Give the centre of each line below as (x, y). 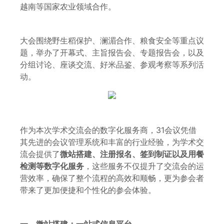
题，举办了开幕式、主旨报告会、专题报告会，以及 (112, 53)
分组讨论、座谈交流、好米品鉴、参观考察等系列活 (112, 65)
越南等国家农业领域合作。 (68, 7)
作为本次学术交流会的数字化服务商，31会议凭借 (108, 130)
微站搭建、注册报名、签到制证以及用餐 (132, 154)
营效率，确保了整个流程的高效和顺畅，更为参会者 (112, 178)
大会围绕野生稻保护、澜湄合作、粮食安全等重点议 (112, 41)
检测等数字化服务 (52, 166)
